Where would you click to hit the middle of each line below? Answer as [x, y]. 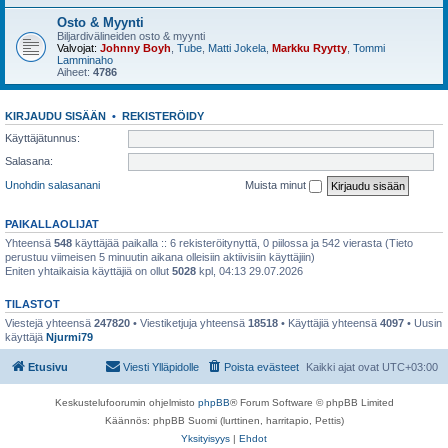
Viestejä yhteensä [49, 322]
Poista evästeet [261, 367]
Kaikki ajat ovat [344, 367]
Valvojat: [77, 48]
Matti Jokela [237, 48]
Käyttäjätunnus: [42, 137]
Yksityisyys [205, 438]
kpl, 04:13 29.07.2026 [249, 270]
